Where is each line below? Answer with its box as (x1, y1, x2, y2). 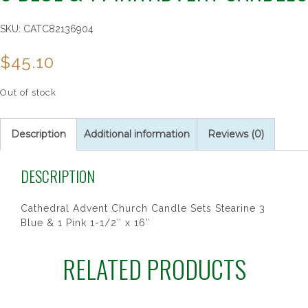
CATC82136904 (23, 23, 93, 34)
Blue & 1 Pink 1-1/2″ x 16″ (21, 217, 151, 228)
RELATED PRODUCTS (62, 250, 246, 287)
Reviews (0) (208, 128, 264, 140)
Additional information (84, 128, 190, 140)
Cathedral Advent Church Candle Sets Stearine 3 (21, 203, 265, 214)
